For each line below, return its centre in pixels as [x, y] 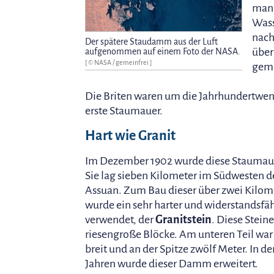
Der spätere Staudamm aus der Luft [151, 42]
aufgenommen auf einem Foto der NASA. [163, 52]
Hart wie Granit [130, 136]
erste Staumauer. [124, 111]
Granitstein [183, 220]
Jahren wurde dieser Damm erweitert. [172, 264]
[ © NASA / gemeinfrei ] [118, 63]
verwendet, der [120, 220]
